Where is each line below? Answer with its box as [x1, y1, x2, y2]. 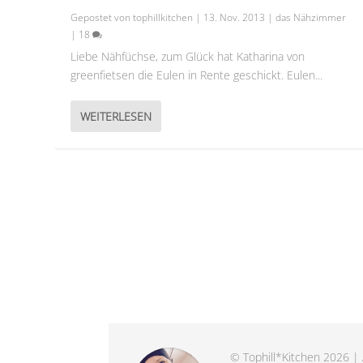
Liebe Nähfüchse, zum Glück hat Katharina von [70, 48, 305, 64]
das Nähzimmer [275, 10, 347, 24]
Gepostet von [70, 10, 134, 24]
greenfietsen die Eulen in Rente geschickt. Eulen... [70, 66, 323, 83]
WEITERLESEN [80, 108, 152, 124]
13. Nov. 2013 [203, 10, 266, 24]
